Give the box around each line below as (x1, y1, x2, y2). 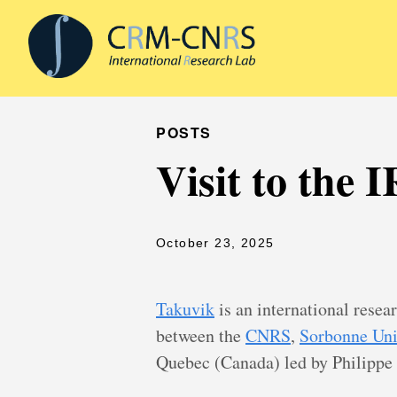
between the (156, 323, 245, 348)
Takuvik (156, 297, 214, 322)
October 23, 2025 (156, 236, 275, 251)
